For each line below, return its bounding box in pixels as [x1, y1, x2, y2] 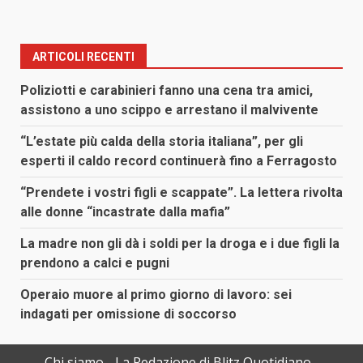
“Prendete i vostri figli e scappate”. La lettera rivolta [20, 185, 343, 201]
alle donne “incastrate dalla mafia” [20, 204, 230, 220]
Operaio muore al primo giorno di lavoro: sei [20, 287, 292, 303]
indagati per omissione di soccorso [20, 306, 237, 322]
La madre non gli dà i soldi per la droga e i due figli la [20, 236, 340, 252]
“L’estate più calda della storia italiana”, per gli [20, 134, 303, 150]
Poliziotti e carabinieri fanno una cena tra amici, [20, 83, 313, 99]
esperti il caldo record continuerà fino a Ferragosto [20, 153, 337, 169]
